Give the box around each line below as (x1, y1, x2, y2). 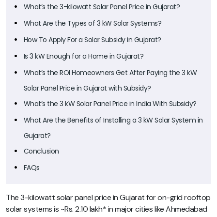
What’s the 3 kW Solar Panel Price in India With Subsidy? (23, 98, 197, 108)
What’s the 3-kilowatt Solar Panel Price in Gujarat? (23, 1, 180, 12)
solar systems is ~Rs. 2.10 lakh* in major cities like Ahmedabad (6, 203, 207, 214)
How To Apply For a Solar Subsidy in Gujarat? (23, 34, 161, 45)
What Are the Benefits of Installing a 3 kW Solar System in (23, 115, 203, 125)
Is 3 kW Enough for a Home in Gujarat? (23, 51, 144, 61)
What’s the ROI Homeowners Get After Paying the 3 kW (23, 67, 197, 77)
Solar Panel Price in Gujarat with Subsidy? (23, 83, 151, 93)
